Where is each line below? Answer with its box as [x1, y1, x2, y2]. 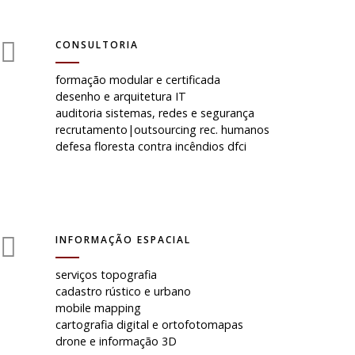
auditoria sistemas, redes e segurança [55, 105, 254, 120]
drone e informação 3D [55, 334, 177, 349]
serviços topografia [55, 267, 157, 282]
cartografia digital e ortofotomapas [55, 317, 243, 332]
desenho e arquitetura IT [55, 89, 186, 104]
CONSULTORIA [55, 38, 139, 52]
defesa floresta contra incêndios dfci [55, 139, 246, 154]
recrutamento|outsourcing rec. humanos [55, 122, 269, 137]
